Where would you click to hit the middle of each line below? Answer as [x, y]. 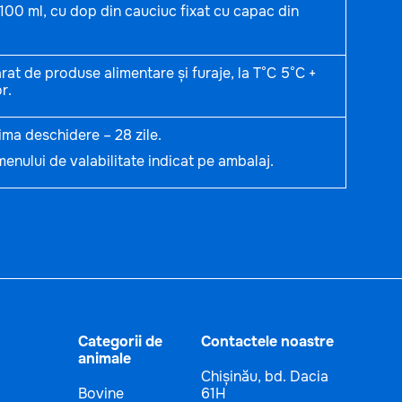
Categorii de [120, 341]
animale [104, 358]
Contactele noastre [267, 341]
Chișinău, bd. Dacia [264, 376]
